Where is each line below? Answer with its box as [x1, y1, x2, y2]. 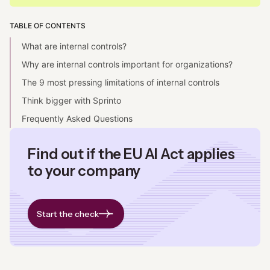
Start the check [37, 208, 99, 219]
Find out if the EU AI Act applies [28, 145, 235, 163]
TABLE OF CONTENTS [10, 21, 86, 31]
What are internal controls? [22, 41, 127, 52]
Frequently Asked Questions [22, 113, 135, 124]
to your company [28, 162, 140, 180]
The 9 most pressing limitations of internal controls [22, 77, 219, 88]
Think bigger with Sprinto [22, 95, 121, 106]
